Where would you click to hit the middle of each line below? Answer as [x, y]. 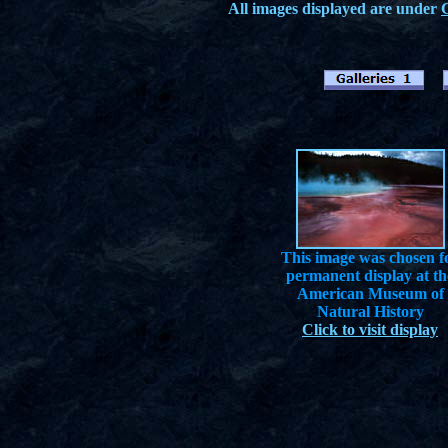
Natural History [370, 311]
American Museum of [370, 293]
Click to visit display [370, 329]
